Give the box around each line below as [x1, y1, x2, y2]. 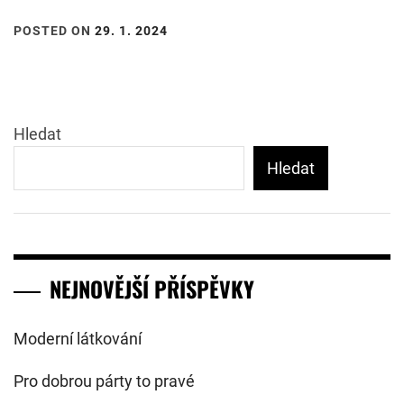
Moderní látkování [14, 328, 142, 348]
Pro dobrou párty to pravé [14, 371, 195, 390]
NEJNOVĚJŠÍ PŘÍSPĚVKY [50, 271, 254, 305]
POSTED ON [14, 23, 95, 38]
